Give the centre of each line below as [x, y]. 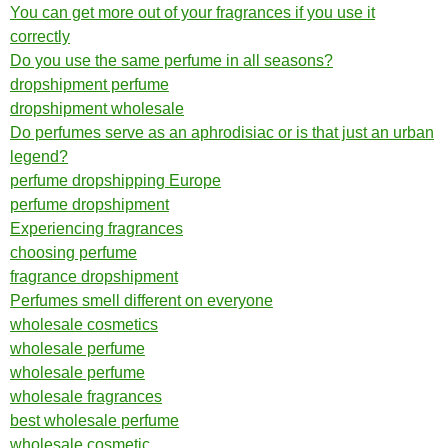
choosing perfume [73, 252]
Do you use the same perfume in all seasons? [171, 60]
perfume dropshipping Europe [115, 180]
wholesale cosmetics [84, 324]
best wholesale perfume [94, 420]
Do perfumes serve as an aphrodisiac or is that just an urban [222, 132]
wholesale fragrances [86, 396]
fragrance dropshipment [94, 276]
